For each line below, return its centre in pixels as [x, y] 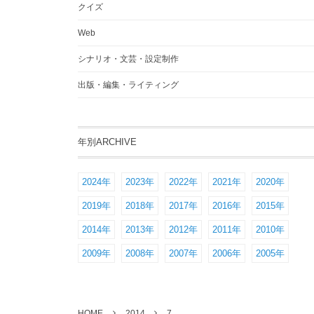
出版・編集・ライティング [128, 85]
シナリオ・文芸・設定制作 [128, 59]
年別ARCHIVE [107, 142]
